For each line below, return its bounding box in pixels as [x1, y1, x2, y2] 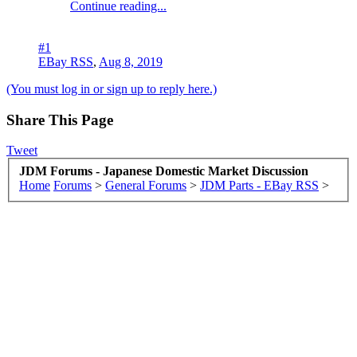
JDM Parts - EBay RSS [200, 178, 319, 192]
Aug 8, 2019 [99, 54, 163, 69]
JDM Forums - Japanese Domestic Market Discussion [19, 163, 308, 178]
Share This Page [6, 111, 113, 128]
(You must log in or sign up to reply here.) [6, 81, 217, 96]
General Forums [105, 178, 186, 192]
